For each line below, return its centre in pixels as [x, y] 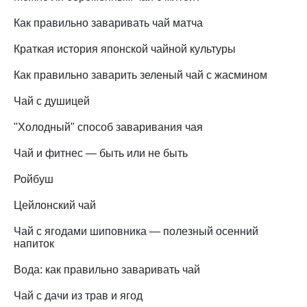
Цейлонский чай [55, 206]
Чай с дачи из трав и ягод [78, 296]
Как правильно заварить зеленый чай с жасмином [140, 75]
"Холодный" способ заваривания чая [108, 127]
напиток [34, 244]
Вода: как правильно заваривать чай [107, 270]
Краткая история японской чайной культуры [125, 49]
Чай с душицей [52, 101]
